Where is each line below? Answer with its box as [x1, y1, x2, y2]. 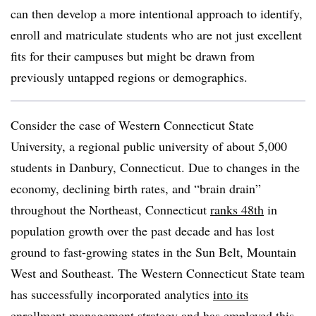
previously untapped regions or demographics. [11, 68, 248, 85]
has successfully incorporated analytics [11, 286, 213, 303]
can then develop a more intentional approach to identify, [11, 5, 303, 22]
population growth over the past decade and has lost [11, 222, 274, 239]
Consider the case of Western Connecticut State [11, 116, 254, 133]
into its [213, 286, 248, 303]
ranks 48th [210, 201, 264, 218]
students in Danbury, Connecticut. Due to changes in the [11, 159, 300, 176]
